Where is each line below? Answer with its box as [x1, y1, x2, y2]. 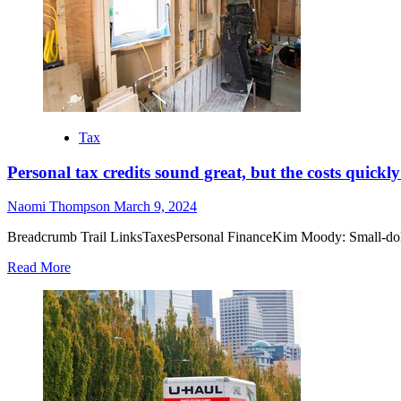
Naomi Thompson [7, 199, 114, 215]
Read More [7, 260, 71, 276]
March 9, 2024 [114, 199, 197, 215]
